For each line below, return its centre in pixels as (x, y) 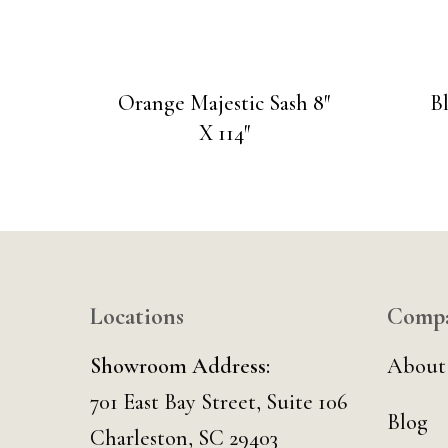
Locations (137, 316)
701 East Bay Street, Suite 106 (218, 402)
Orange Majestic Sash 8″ (224, 102)
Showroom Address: (180, 366)
